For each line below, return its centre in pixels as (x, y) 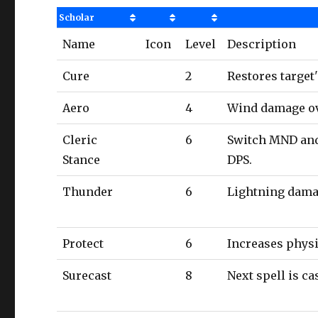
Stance (82, 160)
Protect (83, 243)
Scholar (76, 17)
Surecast (87, 275)
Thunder (88, 192)
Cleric (80, 140)
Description (262, 44)
